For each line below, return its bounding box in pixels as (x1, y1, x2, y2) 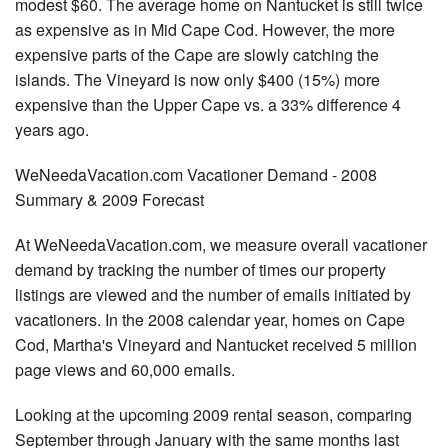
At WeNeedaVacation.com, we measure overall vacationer (15, 233, 427, 257)
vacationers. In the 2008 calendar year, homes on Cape (15, 308, 405, 332)
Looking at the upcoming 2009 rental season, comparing (15, 403, 412, 427)
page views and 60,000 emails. (15, 358, 235, 382)
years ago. (15, 118, 89, 142)
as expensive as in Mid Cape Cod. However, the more (15, 18, 395, 42)
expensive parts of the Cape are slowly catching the (15, 43, 379, 67)
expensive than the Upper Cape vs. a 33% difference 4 (15, 93, 401, 117)
